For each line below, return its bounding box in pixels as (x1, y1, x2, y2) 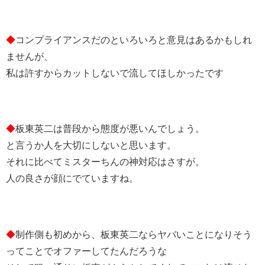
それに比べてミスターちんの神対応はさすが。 (6, 157, 205, 167)
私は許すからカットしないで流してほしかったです (6, 68, 224, 79)
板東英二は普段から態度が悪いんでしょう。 (15, 124, 205, 134)
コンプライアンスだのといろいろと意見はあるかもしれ (15, 35, 252, 46)
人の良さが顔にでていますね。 (6, 173, 138, 184)
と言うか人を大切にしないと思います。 (6, 140, 176, 151)
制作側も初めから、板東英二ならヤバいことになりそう (15, 229, 252, 240)
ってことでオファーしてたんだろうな (6, 245, 167, 256)
